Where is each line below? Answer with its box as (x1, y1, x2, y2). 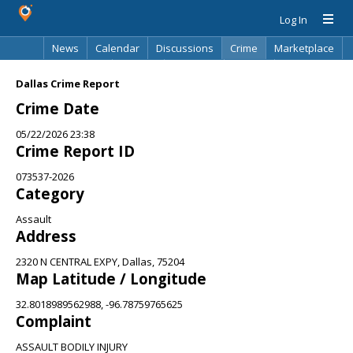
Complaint (16, 311, 91, 331)
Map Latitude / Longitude (16, 269, 206, 288)
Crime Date (16, 98, 99, 118)
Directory (173, 63, 216, 77)
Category (16, 184, 84, 203)
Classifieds (51, 63, 104, 77)
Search (232, 63, 266, 77)
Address (16, 226, 76, 246)
